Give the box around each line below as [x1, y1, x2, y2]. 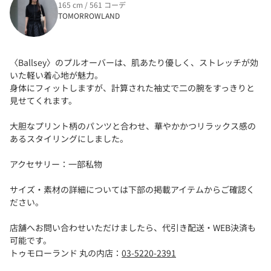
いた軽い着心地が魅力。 [10, 68, 103, 81]
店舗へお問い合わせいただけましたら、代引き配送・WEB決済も [10, 221, 256, 233]
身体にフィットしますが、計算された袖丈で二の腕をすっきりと [10, 81, 255, 94]
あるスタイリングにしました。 [10, 132, 128, 145]
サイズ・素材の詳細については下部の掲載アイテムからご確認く [10, 183, 255, 195]
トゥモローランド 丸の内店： [10, 246, 122, 259]
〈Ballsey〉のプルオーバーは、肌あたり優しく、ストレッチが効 [10, 56, 258, 68]
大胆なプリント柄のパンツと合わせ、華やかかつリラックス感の [10, 119, 256, 132]
